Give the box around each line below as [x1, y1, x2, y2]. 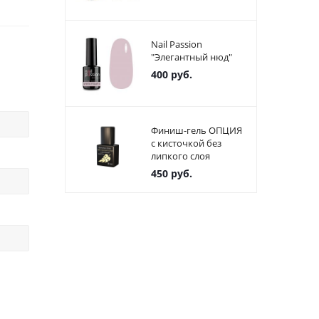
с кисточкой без [151, 137, 221, 150]
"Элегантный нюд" [151, 51, 232, 64]
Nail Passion [151, 38, 202, 51]
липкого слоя [151, 150, 210, 163]
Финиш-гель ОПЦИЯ [151, 124, 242, 137]
